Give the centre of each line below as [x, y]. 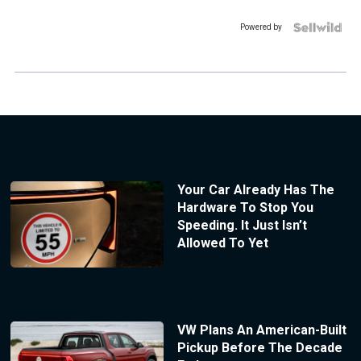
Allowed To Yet [222, 243]
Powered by [261, 27]
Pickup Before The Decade [259, 347]
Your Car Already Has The [255, 189]
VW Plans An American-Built [261, 330]
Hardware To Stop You [245, 207]
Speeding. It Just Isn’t [242, 225]
